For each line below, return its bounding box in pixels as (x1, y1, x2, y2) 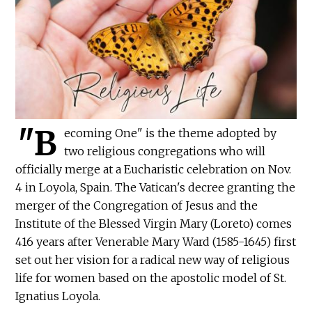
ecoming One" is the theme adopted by (64, 126, 277, 141)
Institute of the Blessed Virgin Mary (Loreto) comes (15, 217, 292, 231)
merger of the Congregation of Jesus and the (15, 198, 258, 213)
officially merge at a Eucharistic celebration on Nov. (15, 162, 292, 177)
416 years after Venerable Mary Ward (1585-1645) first (15, 235, 297, 249)
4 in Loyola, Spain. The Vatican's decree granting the (15, 180, 296, 195)
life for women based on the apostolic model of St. (15, 271, 287, 286)
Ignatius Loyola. (15, 289, 101, 304)
